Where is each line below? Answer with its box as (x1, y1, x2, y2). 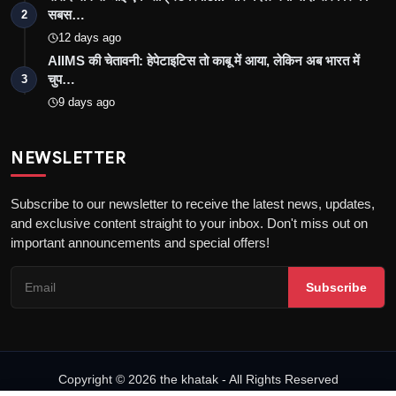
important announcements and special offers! (11, 234, 270, 250)
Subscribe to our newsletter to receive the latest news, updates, (11, 195, 375, 211)
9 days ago (58, 95, 115, 109)
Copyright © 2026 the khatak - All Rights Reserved (57, 371, 339, 386)
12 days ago (58, 30, 121, 44)
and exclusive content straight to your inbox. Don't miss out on (11, 215, 368, 231)
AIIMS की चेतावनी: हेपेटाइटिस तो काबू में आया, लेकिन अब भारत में (48, 52, 360, 68)
